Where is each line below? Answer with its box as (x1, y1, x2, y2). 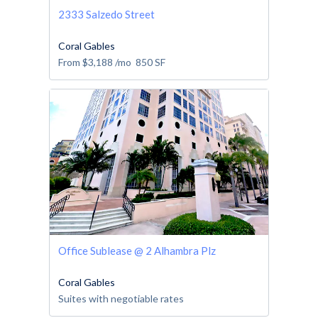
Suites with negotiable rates (58, 292, 184, 305)
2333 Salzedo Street (58, 7, 155, 21)
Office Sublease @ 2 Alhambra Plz (58, 244, 216, 258)
